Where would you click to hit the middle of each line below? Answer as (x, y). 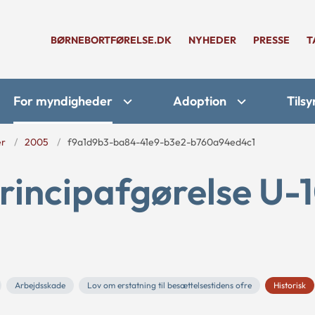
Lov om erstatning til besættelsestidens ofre (169, 285)
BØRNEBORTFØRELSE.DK (111, 40)
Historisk (290, 285)
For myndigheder (63, 101)
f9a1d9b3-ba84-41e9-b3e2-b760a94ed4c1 (161, 142)
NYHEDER (212, 40)
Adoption (200, 101)
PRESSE (271, 40)
